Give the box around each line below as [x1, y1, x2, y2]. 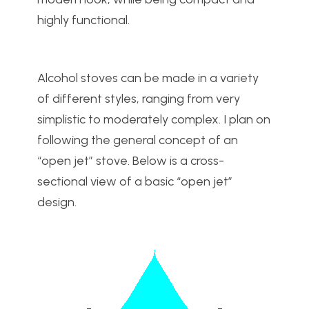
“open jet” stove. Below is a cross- [37, 153, 224, 169]
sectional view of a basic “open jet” [37, 174, 232, 190]
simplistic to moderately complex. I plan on [37, 112, 270, 128]
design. [37, 195, 77, 210]
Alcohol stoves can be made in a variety [37, 70, 259, 86]
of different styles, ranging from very [37, 91, 240, 107]
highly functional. [37, 12, 130, 28]
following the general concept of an [37, 132, 238, 148]
